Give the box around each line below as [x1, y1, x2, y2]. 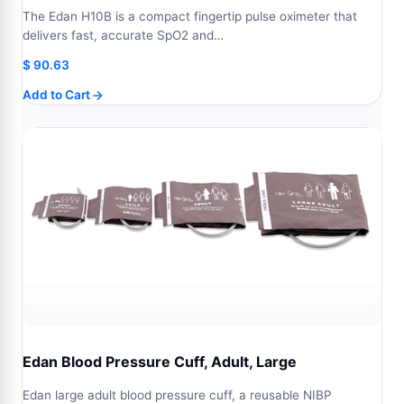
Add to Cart [23, 87, 90, 102]
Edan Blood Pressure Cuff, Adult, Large [23, 353, 297, 371]
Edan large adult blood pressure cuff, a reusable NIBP [23, 388, 332, 402]
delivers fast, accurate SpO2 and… [23, 28, 224, 42]
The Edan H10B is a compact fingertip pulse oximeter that [23, 9, 357, 23]
